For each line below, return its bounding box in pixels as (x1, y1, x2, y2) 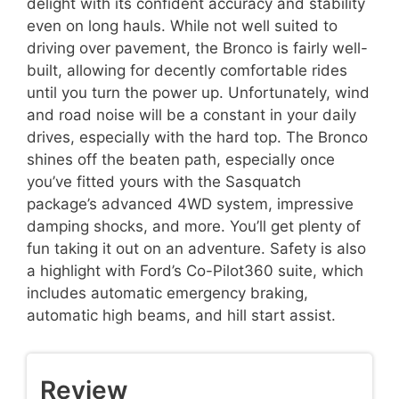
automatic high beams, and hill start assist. (27, 306, 336, 325)
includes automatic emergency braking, (27, 284, 308, 303)
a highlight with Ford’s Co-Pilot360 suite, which (27, 262, 363, 281)
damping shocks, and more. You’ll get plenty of (27, 217, 361, 236)
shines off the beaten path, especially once (27, 151, 335, 169)
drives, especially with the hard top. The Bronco (27, 128, 368, 147)
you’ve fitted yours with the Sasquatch (27, 173, 301, 191)
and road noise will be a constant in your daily (27, 106, 356, 125)
